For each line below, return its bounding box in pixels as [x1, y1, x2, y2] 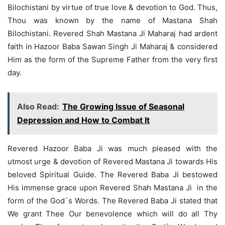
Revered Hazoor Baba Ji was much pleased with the [8, 144, 217, 154]
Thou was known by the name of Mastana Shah [8, 16, 217, 26]
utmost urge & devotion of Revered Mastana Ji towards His [8, 157, 217, 167]
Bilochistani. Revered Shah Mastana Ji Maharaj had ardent [8, 29, 217, 39]
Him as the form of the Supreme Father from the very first [8, 55, 217, 65]
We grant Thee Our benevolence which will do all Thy [8, 209, 217, 219]
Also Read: [17, 101, 59, 112]
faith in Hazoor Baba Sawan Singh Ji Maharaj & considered [8, 42, 217, 52]
